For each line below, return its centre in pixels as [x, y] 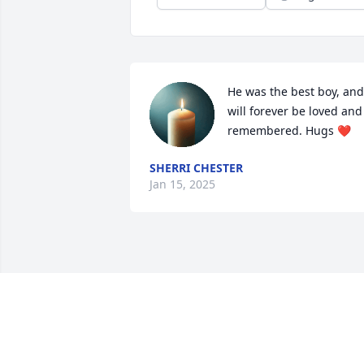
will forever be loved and [295, 111]
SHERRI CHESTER [196, 168]
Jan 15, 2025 [182, 184]
